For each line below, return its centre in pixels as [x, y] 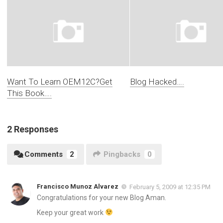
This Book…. [29, 93]
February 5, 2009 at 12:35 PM [170, 187]
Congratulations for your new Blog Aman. [102, 197]
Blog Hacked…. [157, 81]
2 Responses [33, 129]
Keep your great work [71, 212]
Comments [44, 154]
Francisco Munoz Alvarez [78, 186]
